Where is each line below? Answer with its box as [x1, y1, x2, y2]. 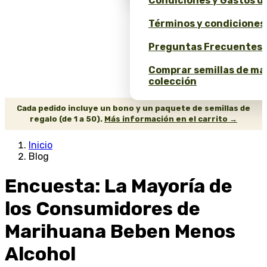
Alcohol [5, 243, 76, 266]
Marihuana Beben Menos [5, 220, 235, 243]
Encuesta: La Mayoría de [5, 175, 232, 198]
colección [148, 75, 197, 87]
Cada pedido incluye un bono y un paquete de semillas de [17, 103, 250, 113]
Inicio [29, 139, 52, 151]
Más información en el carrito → [104, 114, 237, 123]
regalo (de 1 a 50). [30, 114, 104, 123]
